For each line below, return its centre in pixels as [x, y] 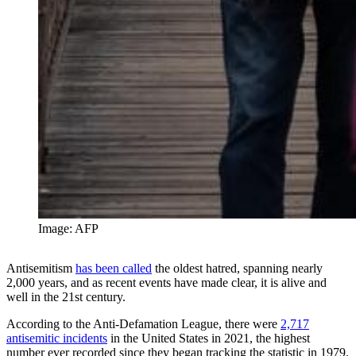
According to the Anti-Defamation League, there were [143, 323]
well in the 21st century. [66, 296]
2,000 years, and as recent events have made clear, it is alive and [166, 282]
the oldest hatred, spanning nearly [237, 268]
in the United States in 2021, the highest [209, 338]
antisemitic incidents [57, 338]
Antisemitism [41, 268]
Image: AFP [68, 228]
